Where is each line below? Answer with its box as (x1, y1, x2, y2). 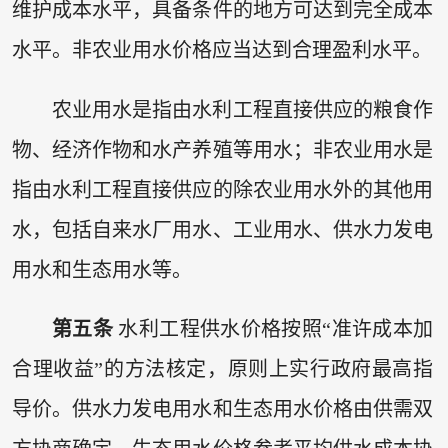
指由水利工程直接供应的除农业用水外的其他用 (11, 178, 434, 201)
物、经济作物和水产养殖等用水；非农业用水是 (11, 138, 434, 161)
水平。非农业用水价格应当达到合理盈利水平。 (11, 39, 432, 62)
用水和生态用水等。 (11, 258, 192, 281)
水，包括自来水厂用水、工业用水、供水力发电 (11, 218, 434, 241)
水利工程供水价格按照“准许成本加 (113, 318, 434, 341)
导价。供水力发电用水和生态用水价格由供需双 (11, 398, 434, 421)
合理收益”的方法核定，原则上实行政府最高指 (11, 358, 434, 381)
